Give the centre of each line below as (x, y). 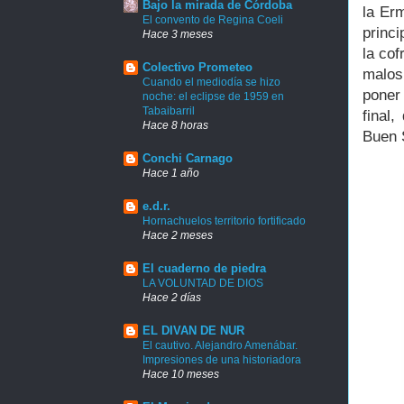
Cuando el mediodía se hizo (211, 83)
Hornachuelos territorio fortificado (224, 221)
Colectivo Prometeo (197, 68)
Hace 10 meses (181, 374)
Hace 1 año (171, 173)
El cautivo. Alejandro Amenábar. (220, 346)
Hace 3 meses (178, 34)
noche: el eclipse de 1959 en (213, 97)
